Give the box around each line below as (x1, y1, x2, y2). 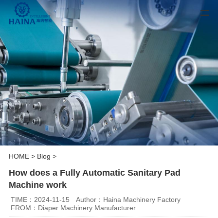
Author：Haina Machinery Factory (76, 195, 181, 203)
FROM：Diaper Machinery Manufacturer (11, 203, 136, 212)
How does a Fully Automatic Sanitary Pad (8, 167, 181, 178)
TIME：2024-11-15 (11, 195, 70, 203)
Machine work (8, 180, 67, 190)
